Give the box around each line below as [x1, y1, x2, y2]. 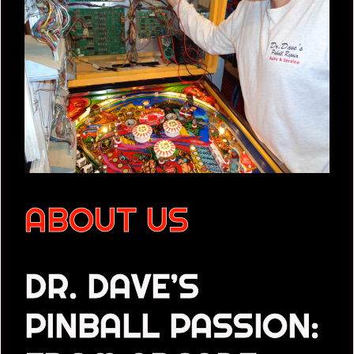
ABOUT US [24, 198, 189, 240]
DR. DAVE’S [24, 265, 199, 307]
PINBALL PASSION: [24, 304, 319, 346]
